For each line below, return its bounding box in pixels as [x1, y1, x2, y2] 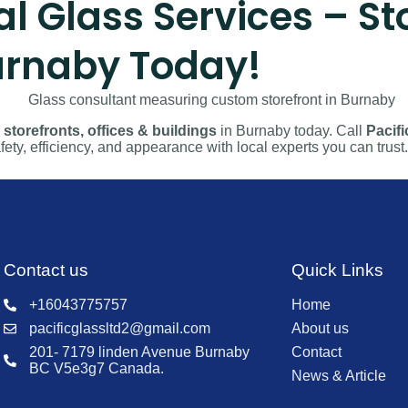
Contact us [3, 260, 88, 280]
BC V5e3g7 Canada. [29, 361, 165, 377]
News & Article [291, 368, 386, 384]
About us [291, 321, 349, 337]
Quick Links [291, 260, 383, 280]
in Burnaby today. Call [217, 123, 366, 139]
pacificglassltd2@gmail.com [29, 321, 211, 337]
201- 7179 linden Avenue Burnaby [29, 344, 250, 361]
